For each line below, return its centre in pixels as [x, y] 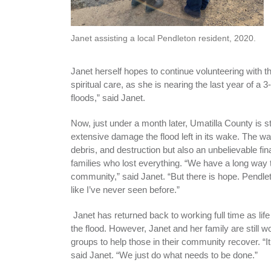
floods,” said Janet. [109, 97]
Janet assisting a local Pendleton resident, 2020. [163, 38]
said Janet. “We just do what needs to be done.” [164, 255]
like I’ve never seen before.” [126, 189]
